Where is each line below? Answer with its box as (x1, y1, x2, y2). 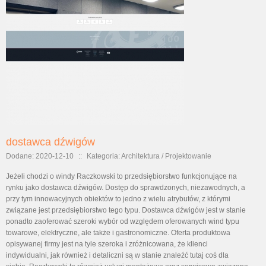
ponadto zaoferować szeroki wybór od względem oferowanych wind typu (6, 217, 239, 226)
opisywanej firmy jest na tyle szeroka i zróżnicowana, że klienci (6, 240, 208, 248)
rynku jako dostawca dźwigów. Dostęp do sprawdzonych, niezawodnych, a (6, 183, 245, 192)
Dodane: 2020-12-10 (6, 152, 74, 160)
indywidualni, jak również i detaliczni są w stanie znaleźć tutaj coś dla (6, 251, 229, 259)
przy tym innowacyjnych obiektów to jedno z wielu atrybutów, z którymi (6, 195, 230, 203)
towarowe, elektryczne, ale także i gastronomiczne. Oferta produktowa (6, 229, 230, 237)
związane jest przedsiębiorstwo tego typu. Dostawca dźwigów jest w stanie (6, 206, 246, 214)
